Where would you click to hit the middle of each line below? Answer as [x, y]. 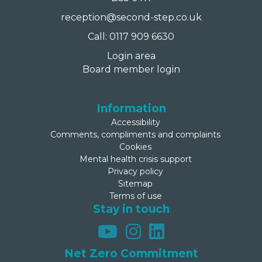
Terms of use [135, 196]
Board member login [131, 69]
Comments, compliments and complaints [135, 134]
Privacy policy [135, 171]
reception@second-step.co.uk [131, 17]
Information [131, 108]
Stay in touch [131, 209]
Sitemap [135, 183]
